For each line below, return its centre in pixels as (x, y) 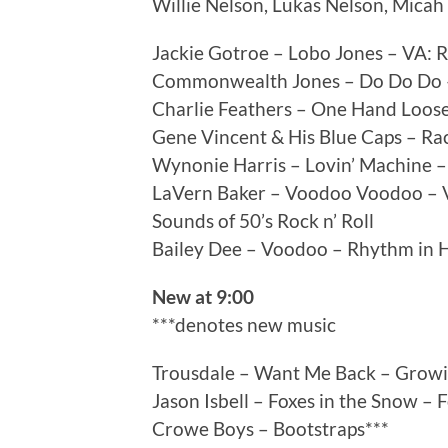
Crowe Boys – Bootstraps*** (270, 429)
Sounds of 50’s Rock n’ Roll (263, 221)
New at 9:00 (203, 297)
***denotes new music (244, 325)
